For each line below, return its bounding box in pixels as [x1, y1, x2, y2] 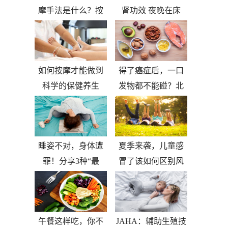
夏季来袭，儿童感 [119, 141, 184, 150]
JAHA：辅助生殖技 [116, 216, 186, 225]
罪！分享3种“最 [42, 156, 99, 165]
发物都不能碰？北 [119, 81, 184, 90]
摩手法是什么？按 [38, 6, 103, 15]
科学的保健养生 [42, 81, 99, 90]
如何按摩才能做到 [38, 66, 103, 75]
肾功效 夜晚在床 [122, 6, 181, 15]
